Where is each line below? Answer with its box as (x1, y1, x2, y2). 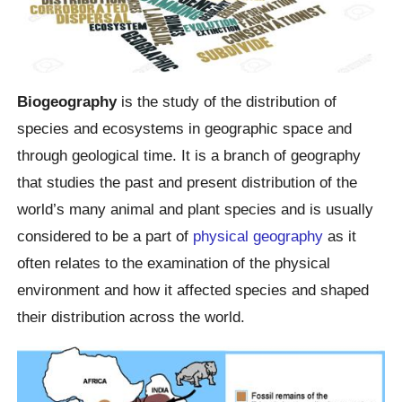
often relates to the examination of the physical (17, 254, 331, 273)
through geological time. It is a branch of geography (17, 146, 362, 165)
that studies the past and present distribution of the (17, 173, 358, 192)
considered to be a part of (17, 227, 194, 246)
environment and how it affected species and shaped (17, 281, 370, 300)
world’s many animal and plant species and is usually (17, 200, 374, 219)
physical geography (193, 227, 324, 246)
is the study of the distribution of (117, 92, 337, 111)
